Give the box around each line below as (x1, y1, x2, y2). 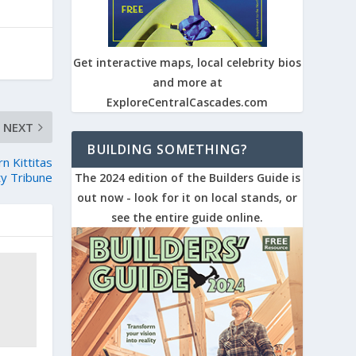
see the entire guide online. (111, 210, 264, 226)
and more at (152, 75, 222, 91)
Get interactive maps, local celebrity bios (73, 55, 302, 71)
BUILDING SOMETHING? (87, 141, 249, 159)
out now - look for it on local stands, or (77, 190, 298, 206)
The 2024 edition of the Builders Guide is (74, 170, 300, 186)
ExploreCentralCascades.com (106, 95, 269, 110)
